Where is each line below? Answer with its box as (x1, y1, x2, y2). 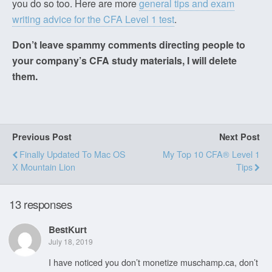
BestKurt (49, 223, 87, 237)
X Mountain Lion (12, 160, 75, 173)
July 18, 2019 (49, 236, 93, 247)
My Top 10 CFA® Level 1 (163, 148, 260, 160)
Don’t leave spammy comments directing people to (12, 38, 245, 52)
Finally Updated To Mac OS (19, 148, 126, 160)
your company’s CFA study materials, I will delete (12, 53, 237, 67)
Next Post (219, 131, 260, 143)
